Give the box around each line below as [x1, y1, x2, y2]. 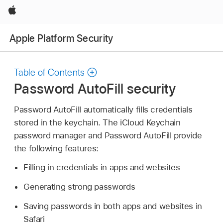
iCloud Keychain [120, 117, 181, 127]
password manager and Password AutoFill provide [14, 130, 202, 140]
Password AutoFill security [14, 80, 176, 97]
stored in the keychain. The [14, 117, 120, 127]
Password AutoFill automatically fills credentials [14, 104, 193, 114]
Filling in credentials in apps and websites [23, 162, 180, 173]
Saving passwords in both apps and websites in [23, 201, 202, 211]
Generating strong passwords [23, 182, 135, 192]
